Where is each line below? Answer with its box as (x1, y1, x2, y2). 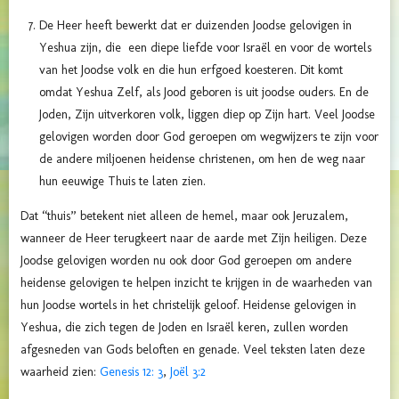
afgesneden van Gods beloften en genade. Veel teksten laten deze (20, 342, 365, 358)
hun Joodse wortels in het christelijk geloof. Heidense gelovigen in (20, 297, 356, 313)
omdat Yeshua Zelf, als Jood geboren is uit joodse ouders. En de (39, 85, 369, 101)
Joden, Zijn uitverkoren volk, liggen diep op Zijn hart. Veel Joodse (39, 107, 375, 123)
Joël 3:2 (170, 364, 206, 380)
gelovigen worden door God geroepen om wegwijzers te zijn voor (39, 129, 379, 145)
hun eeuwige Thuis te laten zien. (39, 174, 209, 190)
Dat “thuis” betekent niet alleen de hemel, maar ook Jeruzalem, (20, 208, 348, 224)
